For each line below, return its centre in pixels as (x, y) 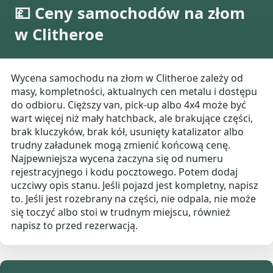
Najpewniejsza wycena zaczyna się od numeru (117, 159)
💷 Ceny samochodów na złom (130, 13)
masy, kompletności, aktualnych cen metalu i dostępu (134, 92)
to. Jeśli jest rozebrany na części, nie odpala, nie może (134, 199)
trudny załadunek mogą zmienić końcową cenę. (121, 145)
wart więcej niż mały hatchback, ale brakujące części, (132, 119)
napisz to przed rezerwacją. (75, 226)
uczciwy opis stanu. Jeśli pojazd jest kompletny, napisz (135, 186)
